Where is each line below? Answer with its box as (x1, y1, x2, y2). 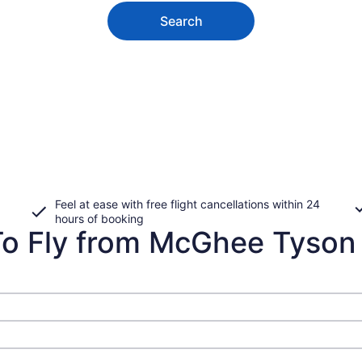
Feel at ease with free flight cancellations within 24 (55, 196, 320, 211)
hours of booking (55, 211, 144, 225)
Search (159, 12, 203, 29)
